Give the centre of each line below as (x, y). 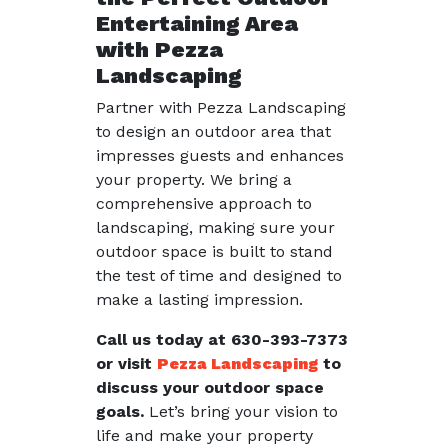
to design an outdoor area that (213, 131)
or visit (126, 363)
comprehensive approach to (204, 203)
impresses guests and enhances (220, 155)
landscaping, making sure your (215, 227)
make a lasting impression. (199, 299)
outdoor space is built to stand (214, 251)
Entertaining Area (197, 23)
